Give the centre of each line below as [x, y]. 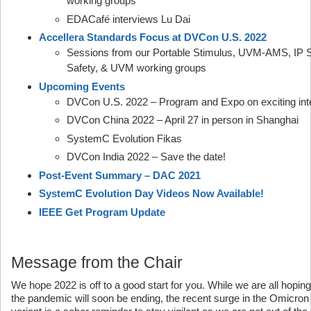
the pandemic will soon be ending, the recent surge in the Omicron [160, 298]
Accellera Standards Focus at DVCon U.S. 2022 [153, 37]
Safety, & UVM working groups [136, 68]
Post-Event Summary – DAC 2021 [120, 175]
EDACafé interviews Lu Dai [128, 19]
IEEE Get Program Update [102, 212]
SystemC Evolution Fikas [124, 138]
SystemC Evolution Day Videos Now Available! [151, 193]
